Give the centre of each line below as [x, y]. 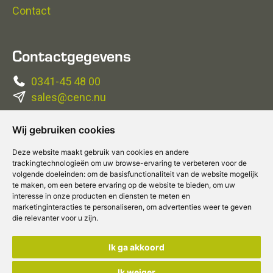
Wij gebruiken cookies [64, 130]
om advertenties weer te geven [199, 207]
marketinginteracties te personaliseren [77, 207]
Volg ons [41, 151]
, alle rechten [174, 244]
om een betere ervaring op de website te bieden [128, 185]
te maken [28, 185]
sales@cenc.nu [68, 97]
